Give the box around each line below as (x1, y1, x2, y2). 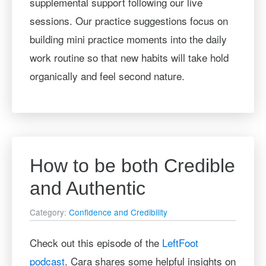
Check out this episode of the (29, 235, 162, 250)
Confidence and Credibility (68, 205, 167, 218)
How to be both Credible (29, 155, 235, 176)
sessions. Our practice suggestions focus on (29, 13, 228, 28)
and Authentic (29, 178, 145, 199)
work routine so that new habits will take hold (29, 50, 229, 65)
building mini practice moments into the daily (29, 31, 227, 46)
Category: (29, 205, 69, 218)
